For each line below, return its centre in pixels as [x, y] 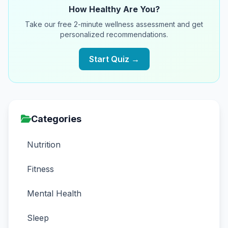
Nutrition [44, 145]
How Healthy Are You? [114, 9]
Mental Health [54, 193]
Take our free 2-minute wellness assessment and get [114, 24]
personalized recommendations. [114, 34]
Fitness [40, 169]
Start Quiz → [114, 59]
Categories [56, 119]
